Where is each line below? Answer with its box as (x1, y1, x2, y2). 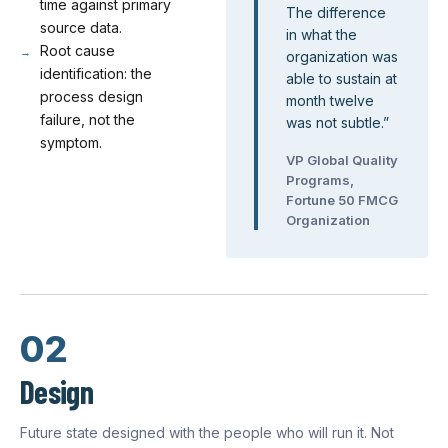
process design (40, 88, 143, 105)
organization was (286, 48, 398, 65)
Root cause (40, 42, 115, 59)
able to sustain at (286, 70, 397, 87)
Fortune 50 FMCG (286, 192, 398, 208)
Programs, (286, 172, 354, 188)
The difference (286, 4, 386, 21)
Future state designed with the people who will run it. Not (20, 424, 394, 441)
